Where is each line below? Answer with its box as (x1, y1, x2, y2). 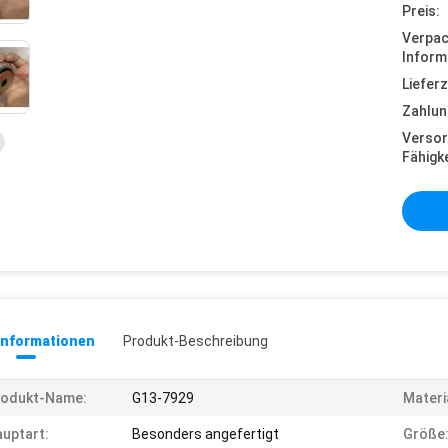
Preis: (402, 3, 440, 19)
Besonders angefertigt (132, 426, 279, 442)
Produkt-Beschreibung (123, 333, 268, 349)
